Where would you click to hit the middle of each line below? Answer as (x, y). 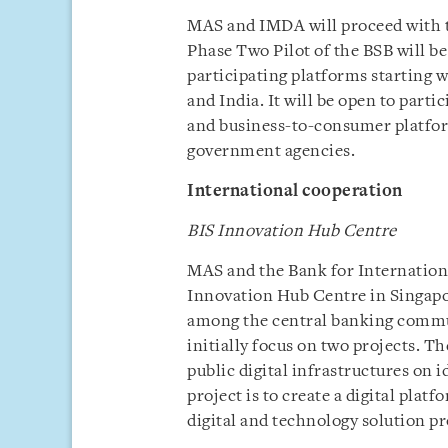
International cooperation (295, 191)
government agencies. (271, 151)
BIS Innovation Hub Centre (292, 231)
